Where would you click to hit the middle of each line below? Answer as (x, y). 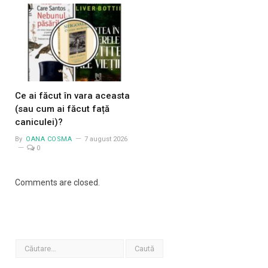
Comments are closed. (57, 183)
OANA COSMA (49, 139)
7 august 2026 (106, 139)
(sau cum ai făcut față (62, 109)
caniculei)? (39, 122)
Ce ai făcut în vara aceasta (72, 96)
